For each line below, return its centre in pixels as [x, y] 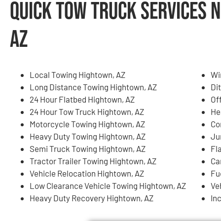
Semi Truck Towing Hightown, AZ [88, 149]
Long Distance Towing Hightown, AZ [93, 87]
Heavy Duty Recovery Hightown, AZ [92, 198]
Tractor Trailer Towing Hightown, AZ [93, 161]
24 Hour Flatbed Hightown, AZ [82, 99]
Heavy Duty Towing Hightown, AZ [88, 136]
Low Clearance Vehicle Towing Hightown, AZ [108, 186]
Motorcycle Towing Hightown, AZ [87, 124]
